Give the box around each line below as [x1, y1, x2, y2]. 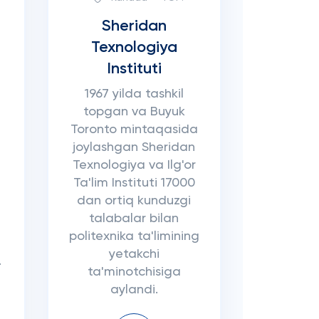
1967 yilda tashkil [84, 88, 184, 100]
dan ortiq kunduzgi [77, 194, 192, 207]
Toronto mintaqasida [70, 123, 198, 136]
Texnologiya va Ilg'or [72, 159, 196, 172]
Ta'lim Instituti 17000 [73, 177, 195, 189]
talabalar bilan [89, 212, 179, 225]
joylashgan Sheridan [73, 141, 196, 154]
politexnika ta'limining [68, 230, 199, 243]
